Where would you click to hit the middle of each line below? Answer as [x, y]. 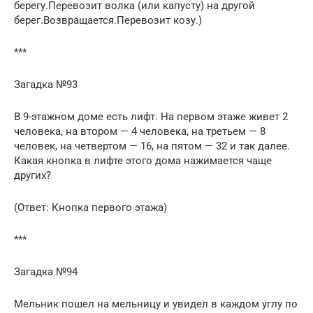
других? [32, 175]
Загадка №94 [46, 271]
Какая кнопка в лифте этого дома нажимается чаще [143, 160]
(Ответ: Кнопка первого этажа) [90, 207]
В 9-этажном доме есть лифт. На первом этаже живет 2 [151, 116]
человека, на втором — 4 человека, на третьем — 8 [140, 131]
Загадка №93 [46, 84]
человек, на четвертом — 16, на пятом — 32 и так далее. [152, 146]
